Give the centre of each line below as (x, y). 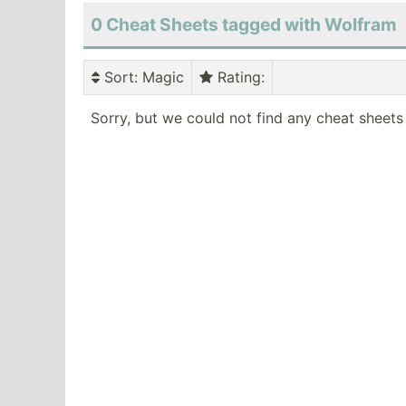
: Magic (159, 77)
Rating (237, 77)
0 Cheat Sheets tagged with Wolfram (244, 25)
